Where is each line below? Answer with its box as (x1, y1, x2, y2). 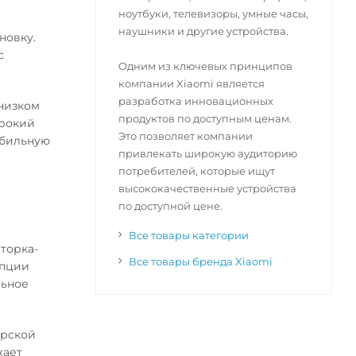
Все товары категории (128, 229, 249, 242)
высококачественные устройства (118, 182, 296, 195)
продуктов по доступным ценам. (118, 112, 292, 126)
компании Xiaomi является (118, 77, 265, 91)
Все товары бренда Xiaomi (128, 255, 273, 269)
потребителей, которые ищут (118, 164, 275, 178)
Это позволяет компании (118, 130, 253, 143)
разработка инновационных (118, 95, 273, 108)
